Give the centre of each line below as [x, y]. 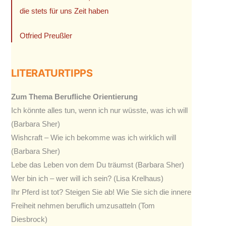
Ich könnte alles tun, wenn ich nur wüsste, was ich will [99, 110]
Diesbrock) [29, 219]
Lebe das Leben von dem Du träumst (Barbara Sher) [98, 164]
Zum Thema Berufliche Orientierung [74, 96]
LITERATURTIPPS [52, 73]
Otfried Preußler [46, 35]
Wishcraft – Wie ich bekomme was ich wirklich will [94, 137]
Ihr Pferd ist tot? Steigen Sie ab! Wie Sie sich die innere [101, 192]
